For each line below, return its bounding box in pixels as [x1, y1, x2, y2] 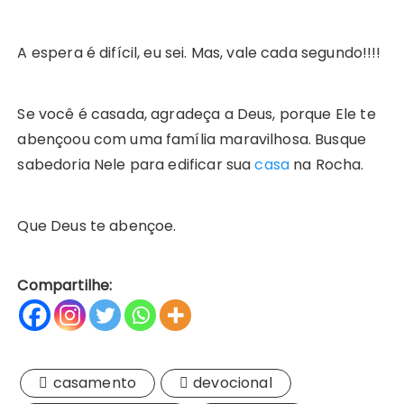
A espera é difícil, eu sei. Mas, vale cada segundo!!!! [17, 42, 381, 64]
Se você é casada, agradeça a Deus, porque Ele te [17, 104, 376, 125]
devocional [193, 372, 272, 394]
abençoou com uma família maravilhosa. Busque [17, 129, 367, 151]
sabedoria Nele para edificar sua [17, 154, 255, 176]
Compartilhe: [17, 275, 113, 297]
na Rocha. [293, 154, 364, 176]
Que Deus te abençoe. [17, 216, 184, 237]
